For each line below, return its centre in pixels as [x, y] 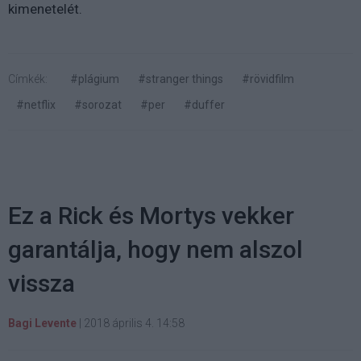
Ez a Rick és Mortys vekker [151, 215]
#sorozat [98, 104]
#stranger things [180, 79]
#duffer [204, 104]
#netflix [36, 104]
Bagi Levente [42, 323]
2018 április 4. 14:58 [134, 323]
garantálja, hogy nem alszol [156, 249]
